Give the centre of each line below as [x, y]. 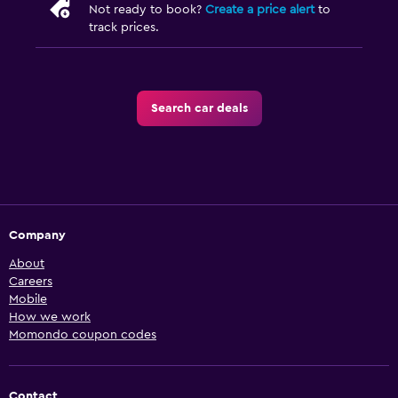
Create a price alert [260, 10]
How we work [50, 318]
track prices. [124, 28]
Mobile [28, 300]
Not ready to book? [147, 10]
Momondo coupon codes [83, 335]
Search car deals [199, 109]
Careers [31, 282]
